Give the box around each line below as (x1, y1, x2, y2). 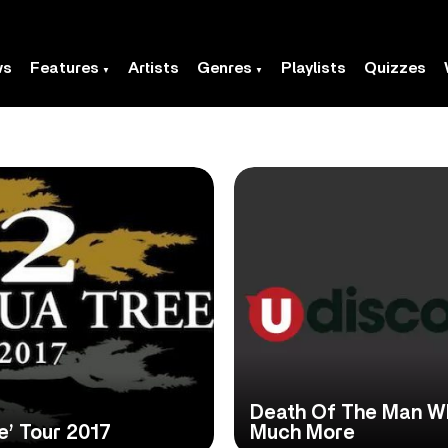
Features (30, 60, 99, 76)
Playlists (281, 60, 346, 76)
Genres (197, 60, 252, 76)
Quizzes (364, 60, 426, 76)
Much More (250, 423, 355, 443)
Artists (128, 60, 179, 76)
